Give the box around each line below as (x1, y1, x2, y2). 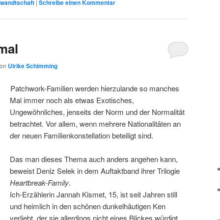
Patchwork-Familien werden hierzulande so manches (10, 82, 180, 93)
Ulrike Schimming (8, 61, 57, 71)
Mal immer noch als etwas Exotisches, (10, 94, 135, 105)
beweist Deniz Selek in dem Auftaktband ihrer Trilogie (10, 165, 180, 176)
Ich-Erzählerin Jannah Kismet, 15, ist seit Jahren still (10, 189, 178, 200)
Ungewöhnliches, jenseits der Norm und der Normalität (10, 106, 185, 117)
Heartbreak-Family (10, 177, 69, 188)
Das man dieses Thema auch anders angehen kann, (10, 154, 178, 165)
